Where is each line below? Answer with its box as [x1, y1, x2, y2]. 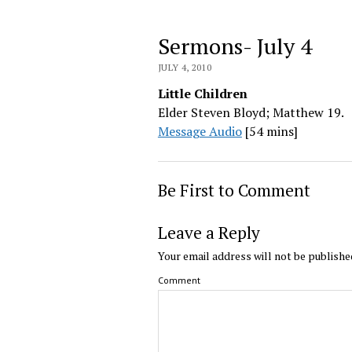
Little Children [157, 84, 247, 102]
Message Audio [157, 122, 242, 140]
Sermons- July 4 [157, 31, 312, 60]
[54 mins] [241, 122, 298, 140]
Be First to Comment [157, 178, 310, 201]
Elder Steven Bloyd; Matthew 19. [157, 103, 344, 121]
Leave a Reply [157, 221, 260, 244]
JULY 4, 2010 [157, 60, 212, 73]
